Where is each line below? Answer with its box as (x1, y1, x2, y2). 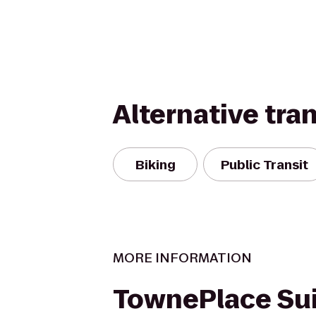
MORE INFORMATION (113, 249, 252, 267)
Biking (135, 155, 176, 174)
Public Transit (221, 155, 308, 174)
